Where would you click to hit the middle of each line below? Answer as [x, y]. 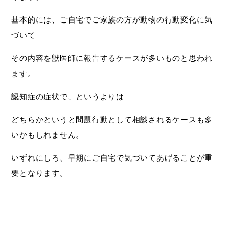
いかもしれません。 [48, 135]
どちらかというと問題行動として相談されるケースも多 [112, 119]
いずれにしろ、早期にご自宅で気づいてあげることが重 [112, 158]
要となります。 [40, 173]
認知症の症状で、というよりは [68, 96]
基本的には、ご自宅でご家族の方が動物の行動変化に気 [112, 20]
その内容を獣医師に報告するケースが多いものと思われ [112, 58]
